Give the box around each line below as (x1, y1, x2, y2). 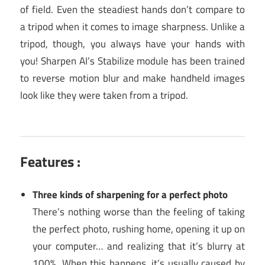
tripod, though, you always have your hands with (20, 35, 245, 51)
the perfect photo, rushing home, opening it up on (33, 221, 245, 237)
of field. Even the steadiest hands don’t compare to (20, 1, 245, 17)
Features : (20, 150, 80, 172)
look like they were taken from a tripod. (20, 87, 188, 103)
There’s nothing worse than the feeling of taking (33, 204, 245, 220)
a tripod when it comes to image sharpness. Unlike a (20, 18, 245, 34)
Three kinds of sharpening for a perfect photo (33, 187, 228, 203)
